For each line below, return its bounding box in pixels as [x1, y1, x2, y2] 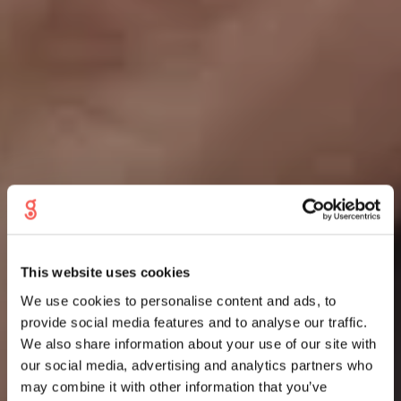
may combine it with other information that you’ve [21, 379, 328, 394]
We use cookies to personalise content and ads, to [21, 293, 337, 308]
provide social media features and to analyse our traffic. [21, 314, 368, 329]
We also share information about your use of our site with [21, 336, 377, 351]
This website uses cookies [21, 264, 191, 280]
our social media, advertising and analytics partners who [21, 357, 372, 372]
